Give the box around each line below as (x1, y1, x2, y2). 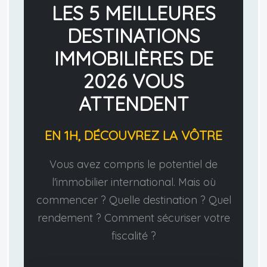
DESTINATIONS (67, 24, 200, 48)
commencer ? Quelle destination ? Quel (36, 193, 231, 207)
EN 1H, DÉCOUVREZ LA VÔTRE (45, 127, 222, 144)
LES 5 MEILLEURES (51, 1, 216, 26)
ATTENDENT (78, 92, 189, 116)
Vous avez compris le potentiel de (49, 157, 218, 172)
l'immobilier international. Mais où (51, 175, 216, 190)
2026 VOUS (83, 69, 184, 94)
